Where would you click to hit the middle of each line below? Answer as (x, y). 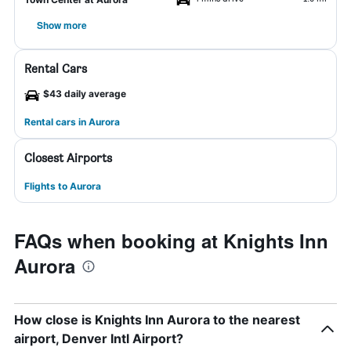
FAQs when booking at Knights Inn (171, 241)
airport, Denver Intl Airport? (99, 338)
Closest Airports (68, 158)
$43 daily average (85, 94)
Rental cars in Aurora (72, 122)
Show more (62, 25)
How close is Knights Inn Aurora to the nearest (157, 320)
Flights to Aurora (63, 186)
